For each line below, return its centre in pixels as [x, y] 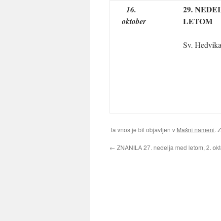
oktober [134, 21]
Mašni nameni [196, 129]
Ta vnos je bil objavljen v [143, 129]
